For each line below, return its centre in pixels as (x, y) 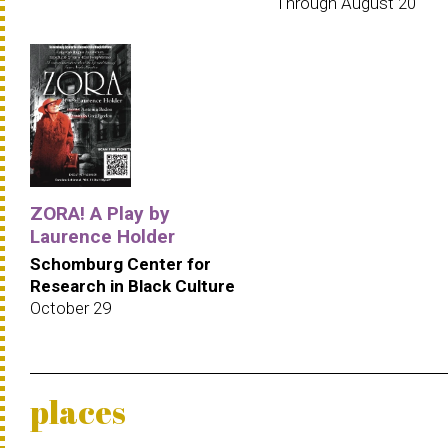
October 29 (70, 308)
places (78, 412)
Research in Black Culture (132, 286)
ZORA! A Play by (100, 214)
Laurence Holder (102, 237)
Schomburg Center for (120, 264)
